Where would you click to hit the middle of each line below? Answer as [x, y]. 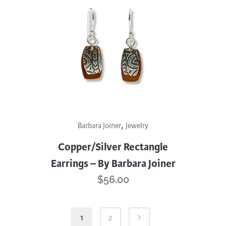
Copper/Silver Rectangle [113, 147]
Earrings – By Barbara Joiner [113, 163]
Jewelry [137, 126]
